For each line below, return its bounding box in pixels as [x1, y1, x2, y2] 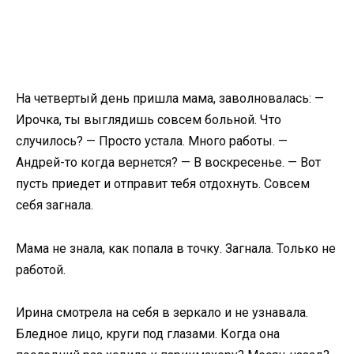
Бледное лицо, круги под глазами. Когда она [16, 326, 280, 341]
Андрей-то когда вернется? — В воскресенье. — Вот [16, 155, 321, 171]
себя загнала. [16, 198, 93, 213]
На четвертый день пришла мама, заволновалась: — [16, 91, 324, 107]
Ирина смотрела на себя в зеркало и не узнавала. [16, 304, 308, 320]
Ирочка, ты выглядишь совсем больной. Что [16, 112, 281, 128]
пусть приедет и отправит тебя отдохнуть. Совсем [16, 176, 310, 192]
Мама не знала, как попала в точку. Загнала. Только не [16, 240, 336, 256]
